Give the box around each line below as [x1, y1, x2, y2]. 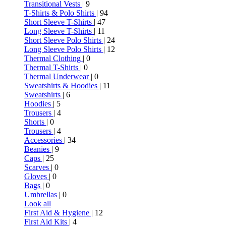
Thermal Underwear [24, 72, 91, 81]
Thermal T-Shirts [24, 63, 80, 72]
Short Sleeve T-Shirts [24, 18, 94, 26]
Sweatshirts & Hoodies [24, 81, 99, 90]
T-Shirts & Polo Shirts [24, 9, 96, 17]
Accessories [24, 136, 64, 144]
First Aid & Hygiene [24, 208, 91, 217]
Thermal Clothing [24, 54, 83, 63]
